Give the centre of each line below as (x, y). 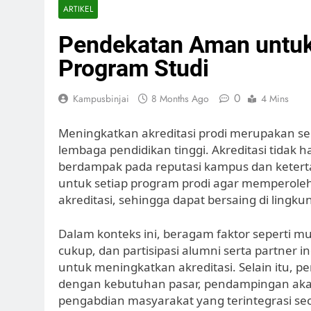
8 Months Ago (180, 99)
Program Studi (134, 68)
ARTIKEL (78, 9)
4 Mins (275, 99)
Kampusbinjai (101, 99)
